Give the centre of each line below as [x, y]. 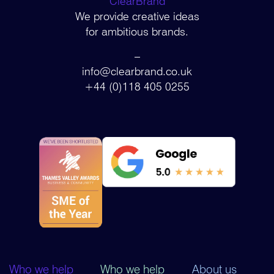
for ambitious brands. [137, 31]
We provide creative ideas [137, 16]
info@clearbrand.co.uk [137, 71]
